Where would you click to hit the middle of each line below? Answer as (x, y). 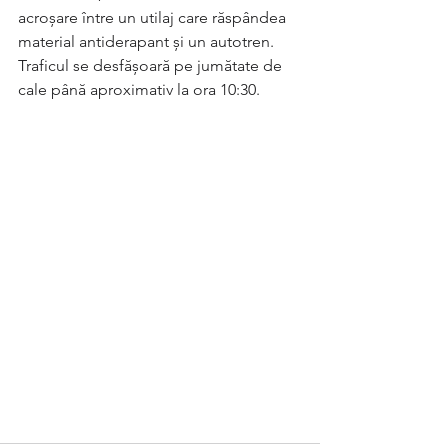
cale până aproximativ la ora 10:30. (139, 89)
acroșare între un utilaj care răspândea (154, 17)
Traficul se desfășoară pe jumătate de (152, 65)
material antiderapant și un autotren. (148, 41)
